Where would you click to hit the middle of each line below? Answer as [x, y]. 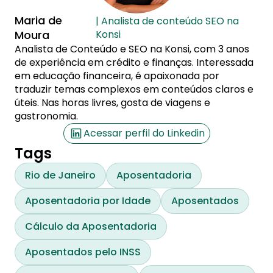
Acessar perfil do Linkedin [144, 133]
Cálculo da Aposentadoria [91, 226]
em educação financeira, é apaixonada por [117, 76]
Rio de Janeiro [60, 175]
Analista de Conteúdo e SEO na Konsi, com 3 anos [132, 49]
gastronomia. [46, 116]
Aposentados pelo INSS [83, 252]
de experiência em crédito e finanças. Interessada [134, 62]
